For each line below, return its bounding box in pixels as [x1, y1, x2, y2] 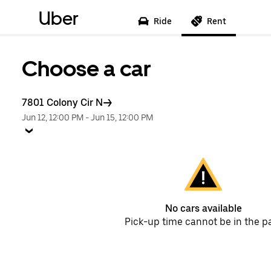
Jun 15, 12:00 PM [91, 113, 153, 122]
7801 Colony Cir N [22, 97, 103, 108]
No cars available [165, 203, 242, 214]
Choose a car [22, 56, 151, 82]
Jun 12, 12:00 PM [22, 113, 83, 122]
